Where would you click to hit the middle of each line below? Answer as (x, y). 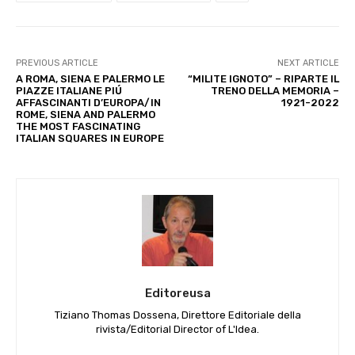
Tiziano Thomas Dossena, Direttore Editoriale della (177, 315)
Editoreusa (177, 294)
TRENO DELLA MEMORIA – (275, 91)
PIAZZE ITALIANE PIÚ (69, 91)
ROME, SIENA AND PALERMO (86, 115)
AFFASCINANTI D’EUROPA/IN (88, 103)
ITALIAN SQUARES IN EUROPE (90, 139)
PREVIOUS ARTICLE (57, 63)
